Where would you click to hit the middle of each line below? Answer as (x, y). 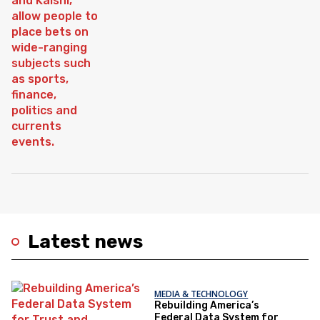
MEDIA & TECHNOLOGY (201, 294)
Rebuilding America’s (207, 306)
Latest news (85, 241)
